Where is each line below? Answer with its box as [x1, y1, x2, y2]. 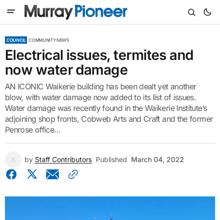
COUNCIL [6, 37, 26, 43]
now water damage [5, 61, 128, 78]
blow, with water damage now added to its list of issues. [5, 92, 196, 102]
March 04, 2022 [131, 155, 184, 164]
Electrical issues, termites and [5, 47, 193, 63]
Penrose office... [5, 125, 61, 135]
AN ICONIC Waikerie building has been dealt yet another [5, 82, 196, 91]
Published [96, 155, 127, 164]
